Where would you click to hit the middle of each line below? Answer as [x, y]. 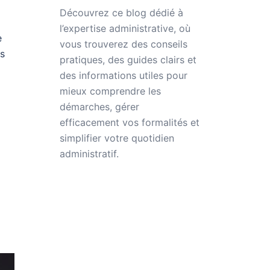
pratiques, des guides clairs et [128, 60]
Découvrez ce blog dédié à [121, 13]
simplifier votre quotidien [117, 138]
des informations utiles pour [123, 75]
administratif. [89, 154]
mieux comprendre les [110, 91]
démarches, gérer [99, 107]
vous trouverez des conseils [123, 44]
